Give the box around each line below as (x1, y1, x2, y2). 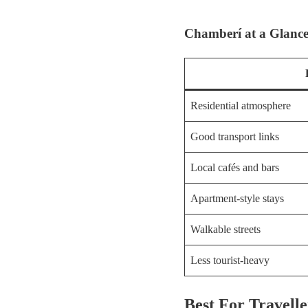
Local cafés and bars (190, 161, 279, 173)
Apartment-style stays (190, 192, 284, 204)
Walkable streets (190, 223, 261, 235)
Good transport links (190, 130, 279, 142)
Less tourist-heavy (190, 254, 269, 266)
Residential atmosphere (190, 99, 291, 111)
